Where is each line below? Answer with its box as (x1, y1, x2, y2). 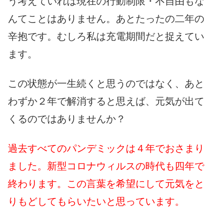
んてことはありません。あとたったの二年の (8, 13, 204, 25)
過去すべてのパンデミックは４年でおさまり (8, 143, 204, 154)
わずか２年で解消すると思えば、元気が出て (8, 96, 204, 107)
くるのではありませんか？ (8, 113, 126, 125)
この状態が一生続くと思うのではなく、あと (8, 78, 204, 89)
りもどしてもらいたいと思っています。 (8, 196, 185, 207)
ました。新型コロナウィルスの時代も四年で (8, 161, 204, 172)
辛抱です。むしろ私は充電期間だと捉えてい (8, 31, 204, 42)
